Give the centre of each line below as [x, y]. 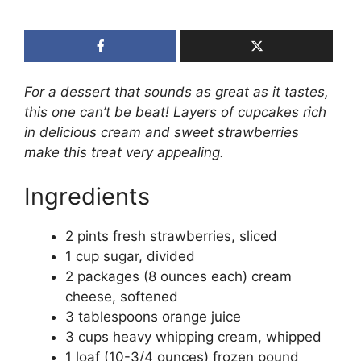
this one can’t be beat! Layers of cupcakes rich [175, 112]
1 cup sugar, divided [130, 257]
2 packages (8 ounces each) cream [178, 277]
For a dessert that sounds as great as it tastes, [176, 91]
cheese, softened [122, 297]
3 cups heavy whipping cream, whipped [193, 337]
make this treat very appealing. [124, 152]
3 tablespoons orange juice [153, 317]
